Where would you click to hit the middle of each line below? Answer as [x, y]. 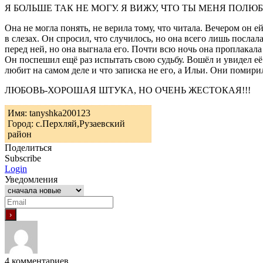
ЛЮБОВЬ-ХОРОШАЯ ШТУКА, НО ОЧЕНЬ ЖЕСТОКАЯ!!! [128, 90]
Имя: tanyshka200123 [49, 113]
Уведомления [31, 179]
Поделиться [28, 147]
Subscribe [23, 158]
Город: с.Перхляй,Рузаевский [66, 123]
